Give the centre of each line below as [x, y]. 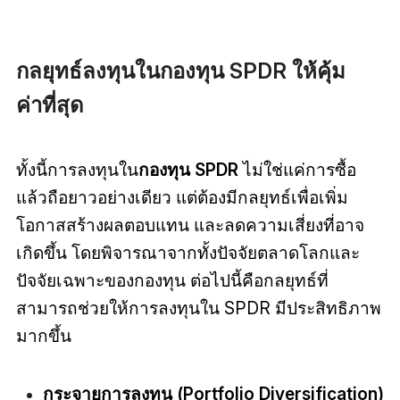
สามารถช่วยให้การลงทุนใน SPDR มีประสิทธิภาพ [198, 308]
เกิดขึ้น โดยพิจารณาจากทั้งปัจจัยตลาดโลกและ [187, 252]
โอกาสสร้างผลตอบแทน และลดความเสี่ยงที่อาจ [190, 225]
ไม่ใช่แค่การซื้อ [297, 169]
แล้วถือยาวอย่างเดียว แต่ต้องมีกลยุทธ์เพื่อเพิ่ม [182, 197]
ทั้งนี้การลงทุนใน [77, 169]
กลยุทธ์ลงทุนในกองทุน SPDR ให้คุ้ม [180, 71]
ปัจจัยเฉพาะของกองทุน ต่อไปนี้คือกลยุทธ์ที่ [172, 280]
